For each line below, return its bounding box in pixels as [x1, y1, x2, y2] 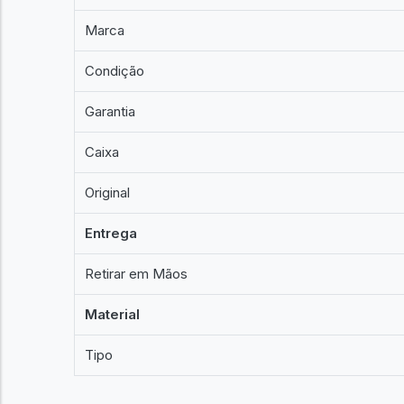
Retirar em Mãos [85, 265, 188, 282]
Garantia [85, 103, 136, 120]
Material [85, 306, 141, 323]
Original [85, 184, 131, 201]
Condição [85, 62, 145, 79]
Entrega [85, 225, 138, 242]
